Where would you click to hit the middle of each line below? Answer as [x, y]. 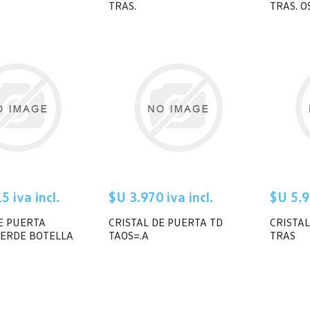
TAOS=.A [129, 235]
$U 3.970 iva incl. [161, 196]
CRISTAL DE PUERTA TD [166, 222]
